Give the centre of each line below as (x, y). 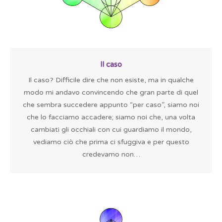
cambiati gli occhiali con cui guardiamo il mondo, (111, 130)
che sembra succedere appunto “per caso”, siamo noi (111, 105)
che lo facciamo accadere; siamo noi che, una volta (111, 117)
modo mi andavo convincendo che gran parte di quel (111, 92)
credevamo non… (111, 154)
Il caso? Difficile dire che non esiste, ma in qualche (111, 80)
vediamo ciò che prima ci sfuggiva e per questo (111, 142)
